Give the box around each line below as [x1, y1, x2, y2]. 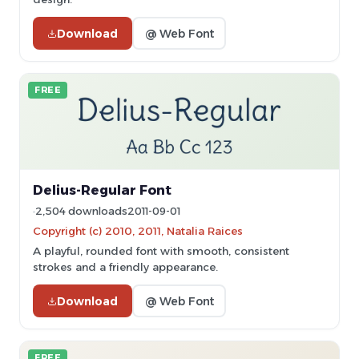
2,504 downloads [35, 205, 127, 217]
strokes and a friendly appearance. [33, 260, 218, 273]
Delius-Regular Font [33, 182, 171, 198]
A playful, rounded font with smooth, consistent [33, 244, 289, 257]
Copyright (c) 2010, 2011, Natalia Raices [33, 224, 243, 237]
